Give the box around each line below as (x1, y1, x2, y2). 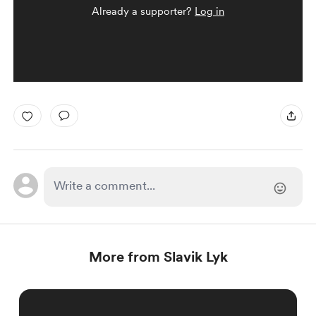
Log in (195, 5, 224, 18)
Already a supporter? (92, 5, 195, 18)
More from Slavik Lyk (88, 248, 228, 265)
